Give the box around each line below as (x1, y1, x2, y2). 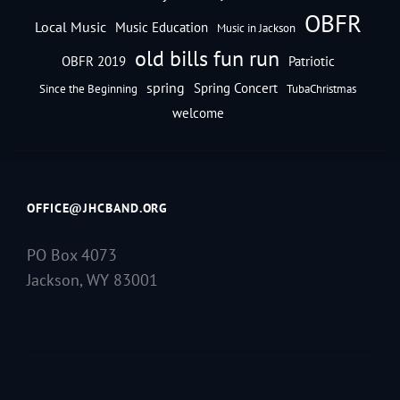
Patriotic (287, 52, 335, 70)
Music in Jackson (216, 19, 296, 36)
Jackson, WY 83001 (27, 269, 158, 290)
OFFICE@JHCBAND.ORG (27, 199, 169, 216)
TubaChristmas (287, 79, 356, 96)
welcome (171, 104, 224, 121)
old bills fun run (134, 44, 279, 72)
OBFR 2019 (61, 52, 126, 70)
